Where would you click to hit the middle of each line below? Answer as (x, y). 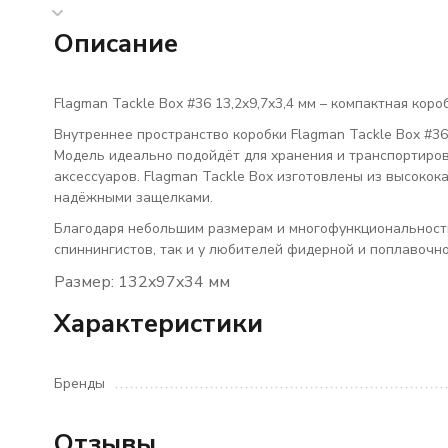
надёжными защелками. (135, 197)
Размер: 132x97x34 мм (141, 282)
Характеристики (158, 323)
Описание (115, 43)
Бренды (79, 383)
